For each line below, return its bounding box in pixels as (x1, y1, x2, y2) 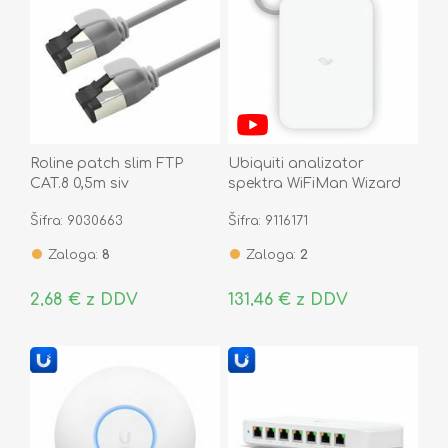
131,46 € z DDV (227, 290, 348, 309)
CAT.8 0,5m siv (30, 175, 129, 191)
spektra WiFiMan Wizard (227, 175, 401, 191)
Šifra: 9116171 (227, 213, 308, 228)
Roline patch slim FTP (30, 155, 183, 171)
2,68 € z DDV (30, 290, 138, 309)
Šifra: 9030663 (30, 213, 123, 228)
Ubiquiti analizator (227, 155, 364, 171)
